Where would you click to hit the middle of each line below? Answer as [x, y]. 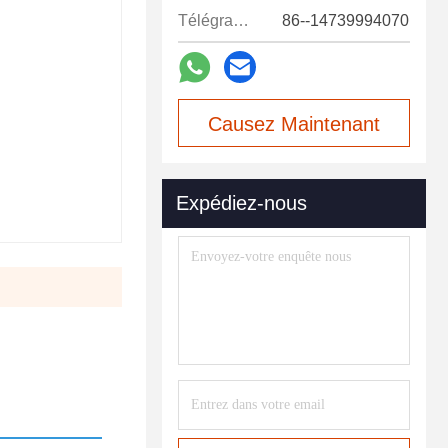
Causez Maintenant [294, 124]
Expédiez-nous [241, 203]
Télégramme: [241, 21]
